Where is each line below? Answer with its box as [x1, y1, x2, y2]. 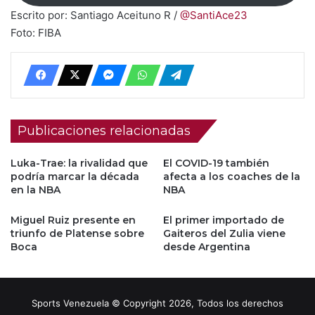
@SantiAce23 [180, 8, 247, 22]
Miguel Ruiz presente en [11, 213, 136, 226]
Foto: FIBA [11, 25, 61, 39]
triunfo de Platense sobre [11, 226, 144, 240]
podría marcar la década [11, 169, 139, 183]
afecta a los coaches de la [163, 169, 300, 183]
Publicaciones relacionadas [18, 122, 191, 139]
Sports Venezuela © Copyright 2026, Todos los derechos [32, 297, 283, 309]
